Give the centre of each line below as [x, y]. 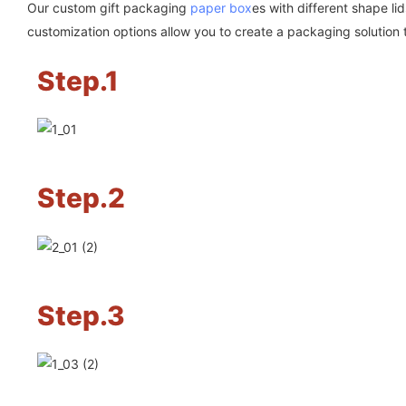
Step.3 [81, 315]
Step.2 [81, 198]
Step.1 [77, 81]
